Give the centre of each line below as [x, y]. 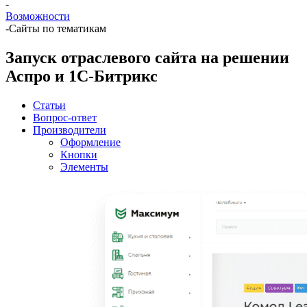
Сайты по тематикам [58, 28]
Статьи [49, 105]
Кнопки [79, 154]
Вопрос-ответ [65, 117]
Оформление [90, 142]
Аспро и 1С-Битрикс [82, 76]
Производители [70, 130]
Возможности [38, 16]
